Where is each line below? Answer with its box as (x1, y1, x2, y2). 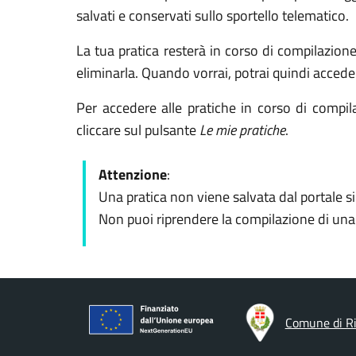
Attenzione (99, 164, 167, 185)
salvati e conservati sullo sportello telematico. (76, 5, 352, 26)
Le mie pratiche (199, 119, 285, 141)
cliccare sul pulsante (76, 119, 199, 141)
